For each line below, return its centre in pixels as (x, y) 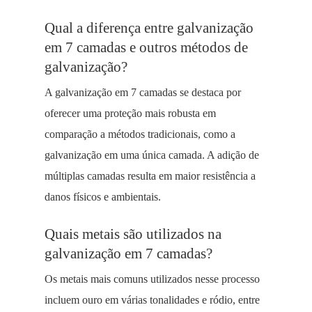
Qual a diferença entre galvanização (149, 28)
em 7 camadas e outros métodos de (146, 47)
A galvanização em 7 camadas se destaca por (143, 92)
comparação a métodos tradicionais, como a (140, 134)
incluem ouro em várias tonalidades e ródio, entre (152, 300)
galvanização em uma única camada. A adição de (152, 155)
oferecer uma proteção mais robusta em (130, 113)
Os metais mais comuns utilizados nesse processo (152, 279)
